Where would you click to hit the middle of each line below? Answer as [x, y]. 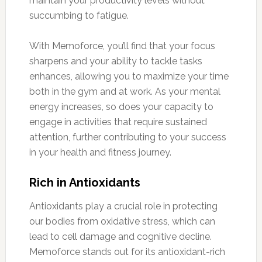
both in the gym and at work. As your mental [125, 91]
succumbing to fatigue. [79, 15]
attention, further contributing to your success [127, 137]
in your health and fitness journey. [100, 152]
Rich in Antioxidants [85, 182]
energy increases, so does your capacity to [121, 106]
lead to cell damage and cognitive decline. [120, 236]
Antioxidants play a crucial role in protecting [123, 206]
